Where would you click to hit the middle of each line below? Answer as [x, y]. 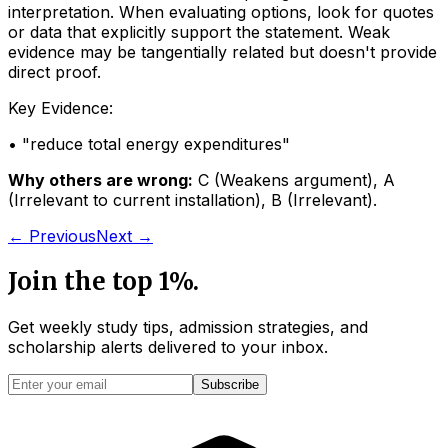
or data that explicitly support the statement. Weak [199, 32]
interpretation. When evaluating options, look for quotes [221, 12]
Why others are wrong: [100, 180]
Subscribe [230, 385]
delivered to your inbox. [238, 347]
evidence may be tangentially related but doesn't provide [222, 52]
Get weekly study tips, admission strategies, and [188, 327]
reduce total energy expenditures [156, 144]
